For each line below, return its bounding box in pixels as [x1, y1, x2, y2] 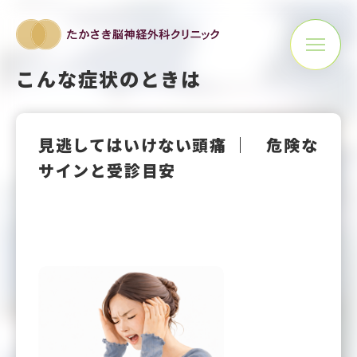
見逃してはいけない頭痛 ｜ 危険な [38, 133, 319, 156]
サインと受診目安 [38, 159, 176, 182]
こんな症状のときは [16, 65, 202, 92]
